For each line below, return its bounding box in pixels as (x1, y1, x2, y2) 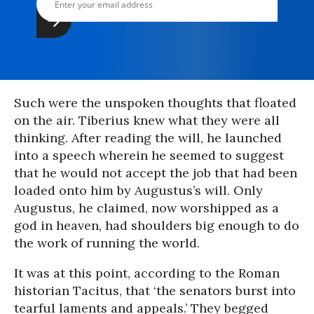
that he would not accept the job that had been (14, 165, 297, 181)
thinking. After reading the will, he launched (14, 130, 282, 146)
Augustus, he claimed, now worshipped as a (14, 200, 279, 216)
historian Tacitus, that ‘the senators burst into (14, 282, 296, 299)
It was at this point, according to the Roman (14, 265, 280, 281)
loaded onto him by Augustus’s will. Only (14, 182, 263, 198)
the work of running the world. (14, 235, 200, 251)
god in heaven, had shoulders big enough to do (14, 217, 299, 233)
